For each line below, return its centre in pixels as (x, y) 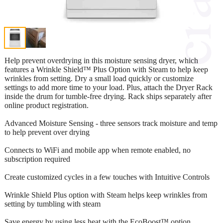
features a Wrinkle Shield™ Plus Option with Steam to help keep (106, 69)
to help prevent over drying (47, 132)
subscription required (37, 159)
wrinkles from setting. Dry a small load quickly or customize (99, 78)
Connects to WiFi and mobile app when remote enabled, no (98, 150)
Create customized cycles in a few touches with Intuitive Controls (107, 177)
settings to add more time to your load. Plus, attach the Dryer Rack (109, 87)
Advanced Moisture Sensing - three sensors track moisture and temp (111, 123)
